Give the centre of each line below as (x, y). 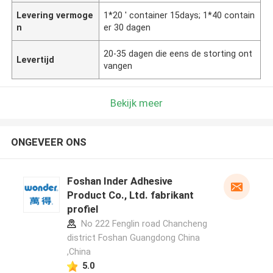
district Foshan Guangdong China (133, 238)
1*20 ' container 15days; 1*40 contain (179, 15)
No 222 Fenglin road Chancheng (143, 224)
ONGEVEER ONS (48, 142)
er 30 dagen (127, 27)
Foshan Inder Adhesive (119, 181)
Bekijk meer (136, 103)
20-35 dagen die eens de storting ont (178, 53)
